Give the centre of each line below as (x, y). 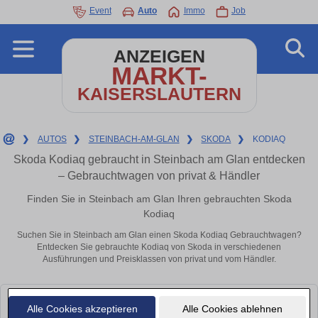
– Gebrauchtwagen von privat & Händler (159, 176)
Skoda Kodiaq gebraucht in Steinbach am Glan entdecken (159, 159)
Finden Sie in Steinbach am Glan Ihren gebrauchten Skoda (159, 198)
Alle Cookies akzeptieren (82, 308)
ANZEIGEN (159, 56)
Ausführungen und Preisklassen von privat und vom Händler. (159, 259)
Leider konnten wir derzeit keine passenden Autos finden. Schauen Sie (152, 300)
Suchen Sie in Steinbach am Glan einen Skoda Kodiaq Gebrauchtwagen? (159, 235)
